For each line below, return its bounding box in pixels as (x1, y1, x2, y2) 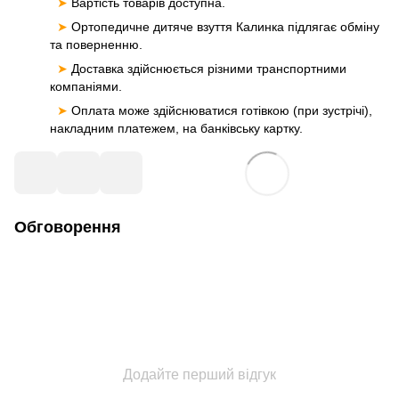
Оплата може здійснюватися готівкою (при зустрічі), (71, 103, 372, 118)
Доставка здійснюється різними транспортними (71, 61, 346, 77)
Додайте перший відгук (123, 367, 276, 383)
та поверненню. (50, 37, 142, 53)
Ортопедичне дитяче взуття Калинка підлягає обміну (71, 20, 379, 35)
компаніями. (50, 79, 122, 94)
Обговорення (14, 218, 121, 237)
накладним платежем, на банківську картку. (50, 121, 303, 136)
